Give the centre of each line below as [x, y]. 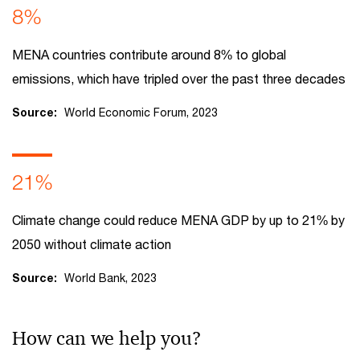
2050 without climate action [92, 244]
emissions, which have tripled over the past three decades [179, 78]
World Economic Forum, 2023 [141, 112]
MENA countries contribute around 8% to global [149, 54]
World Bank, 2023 [110, 278]
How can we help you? [107, 338]
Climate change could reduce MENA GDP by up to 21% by [178, 220]
